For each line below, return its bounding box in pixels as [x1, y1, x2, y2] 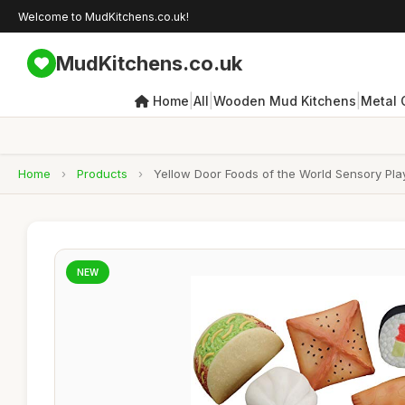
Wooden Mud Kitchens [212, 92, 356, 108]
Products [77, 166, 127, 181]
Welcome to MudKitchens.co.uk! [18, 9, 189, 24]
